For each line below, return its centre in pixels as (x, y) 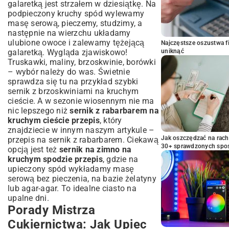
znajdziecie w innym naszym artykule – (81, 130)
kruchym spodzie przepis (55, 159)
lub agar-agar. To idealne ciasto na (72, 188)
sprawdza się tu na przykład (61, 82)
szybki (127, 82)
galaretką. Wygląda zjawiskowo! (68, 52)
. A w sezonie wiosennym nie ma (94, 101)
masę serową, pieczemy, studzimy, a (75, 23)
